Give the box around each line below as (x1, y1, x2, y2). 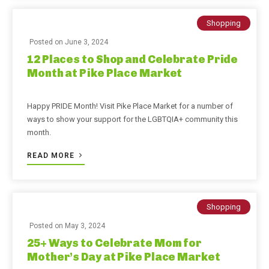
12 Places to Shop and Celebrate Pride (27, 53, 238, 66)
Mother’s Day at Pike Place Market (27, 250, 220, 264)
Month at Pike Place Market (27, 67, 183, 80)
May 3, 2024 (65, 222, 105, 230)
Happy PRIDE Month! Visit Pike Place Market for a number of (27, 101, 233, 110)
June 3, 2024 (65, 38, 108, 46)
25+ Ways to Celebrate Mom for (27, 237, 202, 250)
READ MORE (27, 151, 77, 160)
